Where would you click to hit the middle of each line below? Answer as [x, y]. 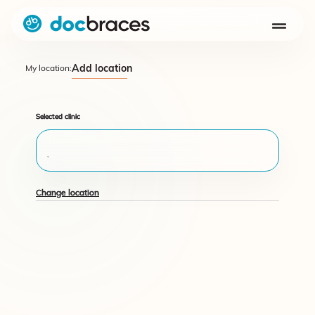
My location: [49, 69]
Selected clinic [58, 117]
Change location [67, 193]
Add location [102, 69]
